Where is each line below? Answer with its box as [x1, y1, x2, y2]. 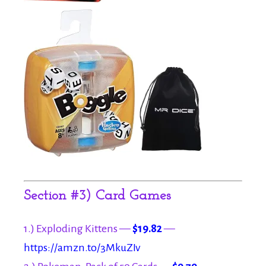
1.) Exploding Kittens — [24, 223, 132, 235]
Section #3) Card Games [24, 189, 171, 204]
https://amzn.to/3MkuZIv [24, 242, 140, 254]
